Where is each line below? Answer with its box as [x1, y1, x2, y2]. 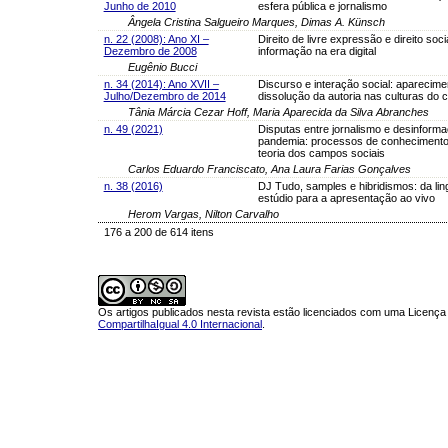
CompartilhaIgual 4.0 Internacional [98, 317, 262, 330]
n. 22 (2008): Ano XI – [103, 32, 209, 45]
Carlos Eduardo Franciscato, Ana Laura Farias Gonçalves [128, 162, 411, 175]
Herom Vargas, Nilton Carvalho [128, 207, 279, 220]
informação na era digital [257, 44, 376, 57]
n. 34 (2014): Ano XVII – [103, 77, 219, 90]
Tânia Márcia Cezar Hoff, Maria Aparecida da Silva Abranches [128, 105, 429, 118]
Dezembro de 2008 [103, 44, 197, 57]
